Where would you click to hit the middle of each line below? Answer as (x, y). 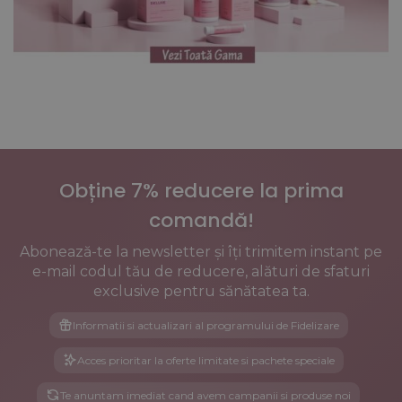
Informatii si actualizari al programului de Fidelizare (205, 325)
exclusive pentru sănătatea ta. (201, 291)
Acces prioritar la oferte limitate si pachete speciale (205, 360)
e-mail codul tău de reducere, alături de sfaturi (201, 271)
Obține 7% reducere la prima (201, 190)
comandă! (201, 220)
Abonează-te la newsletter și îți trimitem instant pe (201, 251)
